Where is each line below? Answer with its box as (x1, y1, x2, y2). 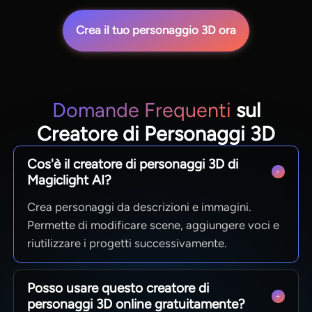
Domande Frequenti (52, 97, 231, 122)
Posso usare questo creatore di (27, 280, 210, 297)
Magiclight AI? (27, 171, 112, 188)
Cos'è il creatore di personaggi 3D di (27, 155, 239, 172)
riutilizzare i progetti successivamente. (27, 236, 227, 251)
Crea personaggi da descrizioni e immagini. (27, 200, 251, 214)
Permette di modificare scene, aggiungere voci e (27, 218, 280, 233)
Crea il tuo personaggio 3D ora (76, 23, 236, 38)
